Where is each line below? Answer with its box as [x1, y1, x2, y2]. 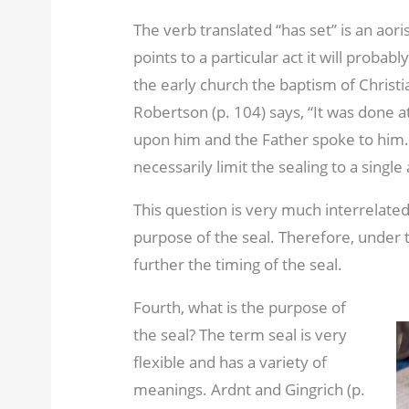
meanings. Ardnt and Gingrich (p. [132, 378, 365, 400]
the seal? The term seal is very [132, 323, 347, 345]
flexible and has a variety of [132, 351, 327, 372]
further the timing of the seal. [132, 253, 342, 275]
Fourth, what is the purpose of [132, 296, 346, 318]
